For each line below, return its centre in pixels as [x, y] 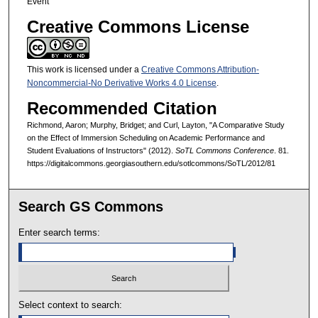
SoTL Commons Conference [224, 151]
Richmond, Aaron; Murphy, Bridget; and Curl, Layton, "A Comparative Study [155, 125]
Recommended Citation [122, 109]
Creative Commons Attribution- [200, 69]
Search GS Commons [91, 206]
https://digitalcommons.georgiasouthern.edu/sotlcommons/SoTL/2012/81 [151, 164]
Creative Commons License [138, 26]
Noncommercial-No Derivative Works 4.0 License [121, 83]
